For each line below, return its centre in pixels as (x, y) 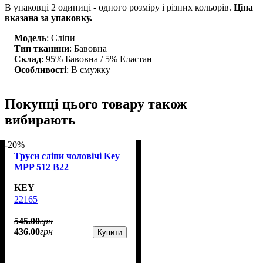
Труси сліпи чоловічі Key (67, 156)
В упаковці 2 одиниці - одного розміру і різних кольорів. (119, 7)
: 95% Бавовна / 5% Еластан (97, 59)
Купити (110, 232)
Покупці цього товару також (96, 104)
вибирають (40, 119)
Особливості (40, 69)
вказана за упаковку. (48, 18)
